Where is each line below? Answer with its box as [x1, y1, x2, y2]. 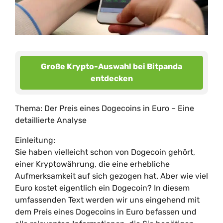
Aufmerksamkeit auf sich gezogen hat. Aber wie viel [15, 171, 208, 181]
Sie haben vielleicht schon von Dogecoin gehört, [15, 147, 195, 157]
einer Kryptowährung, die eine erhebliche [15, 159, 170, 169]
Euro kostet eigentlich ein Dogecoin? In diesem [15, 183, 190, 193]
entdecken [90, 74, 133, 83]
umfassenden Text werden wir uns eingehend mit [15, 195, 200, 205]
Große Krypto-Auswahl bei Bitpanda [41, 62, 182, 71]
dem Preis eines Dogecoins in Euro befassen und [15, 207, 197, 217]
